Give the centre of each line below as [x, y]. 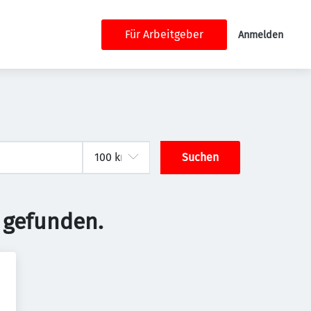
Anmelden [261, 35]
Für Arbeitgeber [164, 34]
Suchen [201, 157]
